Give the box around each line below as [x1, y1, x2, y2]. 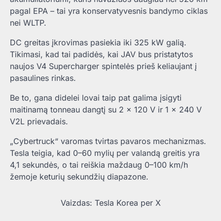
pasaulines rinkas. [10, 73, 76, 83]
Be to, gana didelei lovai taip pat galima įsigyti [10, 93, 182, 103]
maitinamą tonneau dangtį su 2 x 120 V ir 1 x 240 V [10, 105, 202, 115]
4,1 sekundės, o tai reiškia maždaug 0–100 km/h [10, 160, 188, 170]
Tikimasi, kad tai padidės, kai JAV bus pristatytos [10, 49, 193, 60]
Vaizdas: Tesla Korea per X [60, 197, 161, 208]
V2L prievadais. [10, 116, 68, 127]
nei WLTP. [10, 18, 46, 28]
